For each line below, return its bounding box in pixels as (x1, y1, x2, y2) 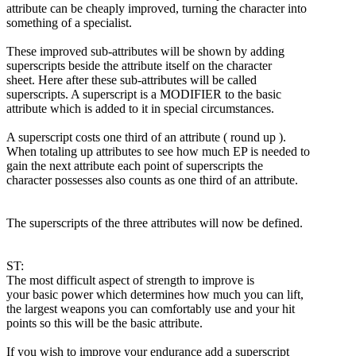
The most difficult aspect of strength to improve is (6, 273, 254, 287)
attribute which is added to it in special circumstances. (6, 101, 274, 115)
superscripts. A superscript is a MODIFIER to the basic (6, 87, 281, 101)
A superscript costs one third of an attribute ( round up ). (6, 130, 286, 144)
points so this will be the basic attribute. (6, 315, 203, 330)
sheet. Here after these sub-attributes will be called (6, 72, 257, 87)
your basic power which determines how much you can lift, (6, 287, 304, 301)
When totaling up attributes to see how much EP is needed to (6, 144, 310, 158)
